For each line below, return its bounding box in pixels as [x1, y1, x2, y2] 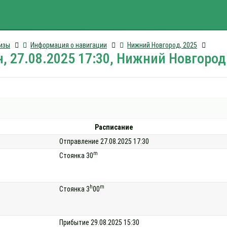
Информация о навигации [30, 41, 107, 49]
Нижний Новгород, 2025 [127, 41, 197, 49]
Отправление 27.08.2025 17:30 [59, 137, 149, 145]
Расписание [94, 123, 133, 131]
